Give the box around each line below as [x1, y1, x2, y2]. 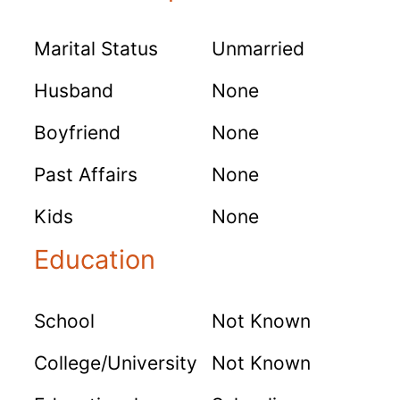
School [34, 309, 95, 332]
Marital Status [34, 37, 158, 60]
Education [34, 243, 155, 275]
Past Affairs [34, 162, 137, 186]
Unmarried [212, 37, 304, 60]
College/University [34, 351, 197, 374]
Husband [34, 79, 113, 102]
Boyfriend [34, 121, 121, 144]
